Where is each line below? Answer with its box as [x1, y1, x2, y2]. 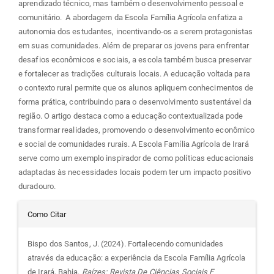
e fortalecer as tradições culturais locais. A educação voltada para [18, 69, 250, 79]
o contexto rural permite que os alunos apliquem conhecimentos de [18, 83, 254, 93]
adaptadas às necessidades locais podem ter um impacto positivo [18, 168, 251, 177]
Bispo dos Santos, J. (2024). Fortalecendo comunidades [28, 239, 224, 249]
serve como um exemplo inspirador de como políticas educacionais [18, 154, 254, 163]
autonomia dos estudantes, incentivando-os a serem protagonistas [18, 27, 253, 37]
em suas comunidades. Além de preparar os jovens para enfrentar [18, 41, 250, 51]
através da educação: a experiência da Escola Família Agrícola [28, 253, 246, 263]
